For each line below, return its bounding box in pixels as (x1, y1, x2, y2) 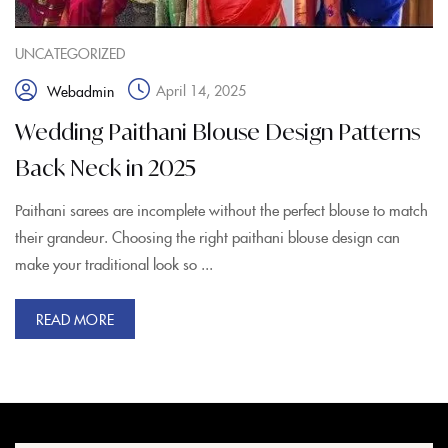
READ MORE (36, 309, 114, 330)
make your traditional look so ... (15, 253, 213, 275)
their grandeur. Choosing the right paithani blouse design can (15, 226, 400, 248)
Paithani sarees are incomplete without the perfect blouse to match (15, 199, 428, 221)
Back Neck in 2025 (15, 154, 196, 182)
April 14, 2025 (156, 80, 246, 101)
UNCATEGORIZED (15, 43, 125, 64)
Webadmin (47, 81, 114, 102)
